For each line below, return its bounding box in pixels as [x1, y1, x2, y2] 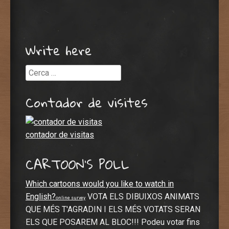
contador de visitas [26, 130, 94, 140]
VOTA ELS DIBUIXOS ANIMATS [85, 191, 199, 201]
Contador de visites [26, 89, 148, 114]
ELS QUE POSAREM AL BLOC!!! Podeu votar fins [26, 217, 200, 227]
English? [26, 191, 56, 201]
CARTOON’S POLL [26, 151, 129, 176]
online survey [56, 195, 85, 200]
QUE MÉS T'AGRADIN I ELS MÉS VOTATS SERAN [26, 204, 200, 214]
